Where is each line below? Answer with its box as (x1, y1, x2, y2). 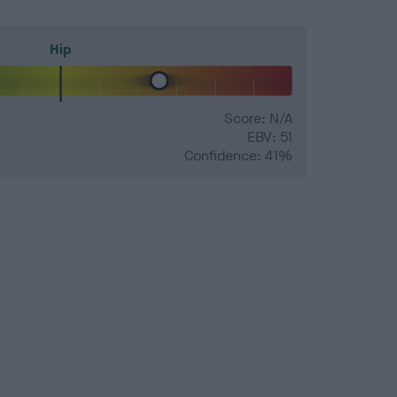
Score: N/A (224, 109, 292, 128)
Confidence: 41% (184, 146, 292, 166)
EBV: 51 (247, 128, 292, 147)
